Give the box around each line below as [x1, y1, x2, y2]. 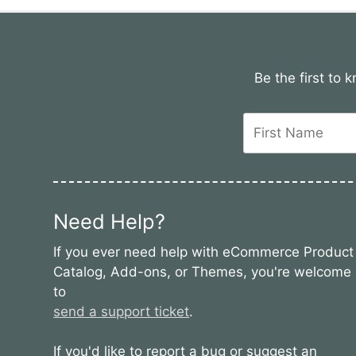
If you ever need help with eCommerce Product [53, 243, 354, 260]
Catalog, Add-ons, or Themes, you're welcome [53, 263, 352, 280]
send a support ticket [53, 303, 190, 319]
